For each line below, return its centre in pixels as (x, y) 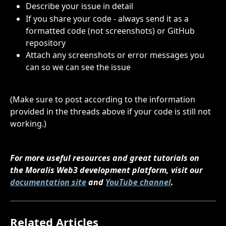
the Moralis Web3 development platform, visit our (107, 170)
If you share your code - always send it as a (108, 18)
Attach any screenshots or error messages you (116, 55)
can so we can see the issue (78, 67)
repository (46, 43)
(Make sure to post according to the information (104, 99)
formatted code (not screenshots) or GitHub (111, 31)
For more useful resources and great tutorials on (106, 158)
